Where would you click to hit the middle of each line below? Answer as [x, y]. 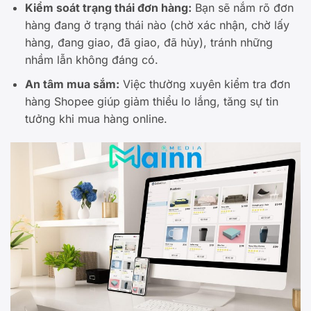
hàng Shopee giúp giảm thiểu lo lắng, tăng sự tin [151, 101]
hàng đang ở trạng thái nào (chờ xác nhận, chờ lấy [157, 25]
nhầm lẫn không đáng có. [91, 60]
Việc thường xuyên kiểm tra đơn [204, 84]
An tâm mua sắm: [72, 84]
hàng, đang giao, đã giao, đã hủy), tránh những [149, 43]
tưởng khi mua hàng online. [96, 118]
